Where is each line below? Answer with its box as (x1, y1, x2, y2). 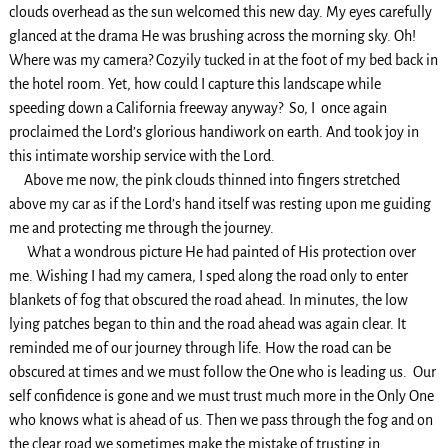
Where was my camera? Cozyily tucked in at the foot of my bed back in (8, 52, 438, 69)
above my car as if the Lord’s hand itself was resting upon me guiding (8, 196, 431, 213)
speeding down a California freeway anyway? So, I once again (8, 100, 387, 117)
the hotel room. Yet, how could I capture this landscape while (8, 76, 381, 93)
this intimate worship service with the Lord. (8, 148, 275, 165)
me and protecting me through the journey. (8, 220, 274, 237)
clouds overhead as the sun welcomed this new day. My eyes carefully (8, 4, 432, 21)
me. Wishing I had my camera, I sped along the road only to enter (8, 268, 408, 285)
